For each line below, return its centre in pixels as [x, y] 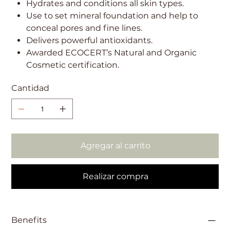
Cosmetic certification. [73, 65]
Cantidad [31, 88]
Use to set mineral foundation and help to [112, 15]
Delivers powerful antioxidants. [90, 40]
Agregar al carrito [116, 145]
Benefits [29, 220]
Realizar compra [116, 176]
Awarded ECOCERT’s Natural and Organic [112, 52]
